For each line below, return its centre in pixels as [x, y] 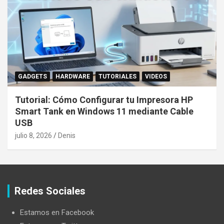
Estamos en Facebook [57, 212]
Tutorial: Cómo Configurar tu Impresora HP [104, 99]
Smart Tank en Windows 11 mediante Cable [104, 111]
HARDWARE [73, 76]
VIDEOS [156, 76]
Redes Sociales [50, 191]
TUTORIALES [117, 76]
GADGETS [32, 76]
